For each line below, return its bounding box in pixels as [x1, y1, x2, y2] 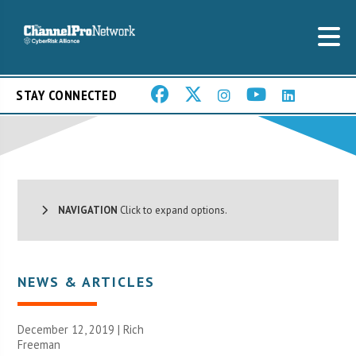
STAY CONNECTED [16, 86, 117, 105]
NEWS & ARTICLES [17, 272, 156, 291]
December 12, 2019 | [17, 321, 124, 337]
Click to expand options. [118, 203, 228, 217]
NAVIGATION [48, 203, 118, 217]
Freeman [17, 336, 61, 352]
